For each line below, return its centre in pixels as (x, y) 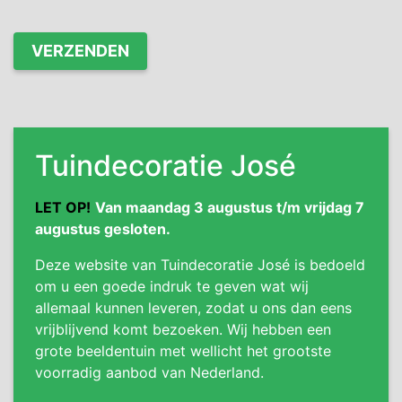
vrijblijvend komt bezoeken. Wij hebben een (183, 329)
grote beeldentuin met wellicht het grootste (183, 351)
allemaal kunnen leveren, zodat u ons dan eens (193, 308)
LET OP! (63, 207)
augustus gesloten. (103, 229)
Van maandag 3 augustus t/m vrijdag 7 (230, 207)
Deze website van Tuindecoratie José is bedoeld (200, 265)
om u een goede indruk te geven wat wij (172, 286)
